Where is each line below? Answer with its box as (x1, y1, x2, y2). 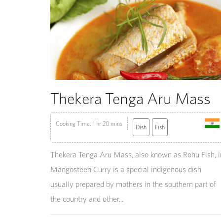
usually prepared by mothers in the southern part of (50, 179, 216, 189)
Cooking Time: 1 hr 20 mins (56, 119, 122, 127)
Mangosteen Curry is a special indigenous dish (50, 164, 201, 174)
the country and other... (50, 194, 123, 204)
